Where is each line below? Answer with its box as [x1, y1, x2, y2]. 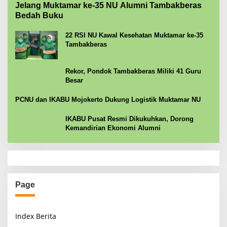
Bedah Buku [15, 11, 63, 20]
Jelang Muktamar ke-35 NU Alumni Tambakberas [15, 1, 202, 10]
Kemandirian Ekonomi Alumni [65, 124, 161, 132]
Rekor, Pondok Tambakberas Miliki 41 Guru [65, 67, 201, 75]
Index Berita [15, 211, 56, 221]
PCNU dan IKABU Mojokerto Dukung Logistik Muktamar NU [15, 96, 201, 104]
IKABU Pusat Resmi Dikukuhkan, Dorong [65, 115, 194, 123]
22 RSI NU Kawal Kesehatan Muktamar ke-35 [65, 31, 203, 40]
